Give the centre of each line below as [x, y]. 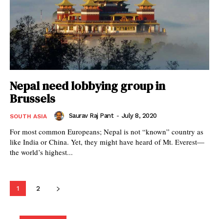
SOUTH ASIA [28, 116]
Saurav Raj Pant [91, 115]
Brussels [33, 98]
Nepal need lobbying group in [88, 86]
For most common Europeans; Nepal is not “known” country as [107, 131]
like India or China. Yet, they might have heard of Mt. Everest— [107, 142]
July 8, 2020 [139, 115]
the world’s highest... [41, 152]
